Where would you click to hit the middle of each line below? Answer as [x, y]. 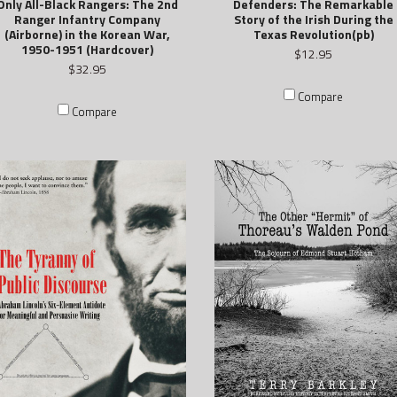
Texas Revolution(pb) [313, 34]
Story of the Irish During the [313, 19]
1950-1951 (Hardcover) [88, 49]
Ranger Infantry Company [88, 19]
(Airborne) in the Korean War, [88, 34]
